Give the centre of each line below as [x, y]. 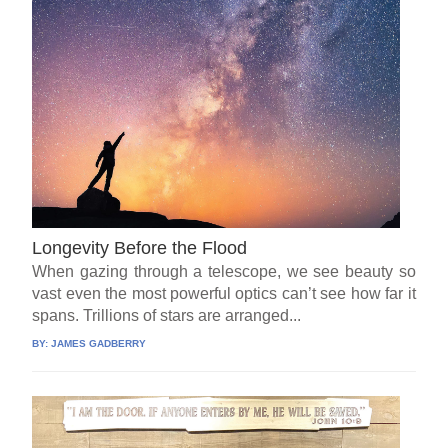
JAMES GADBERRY [99, 343]
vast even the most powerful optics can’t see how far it [224, 293]
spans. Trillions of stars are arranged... [167, 315]
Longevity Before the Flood [140, 247]
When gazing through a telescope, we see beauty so [224, 271]
